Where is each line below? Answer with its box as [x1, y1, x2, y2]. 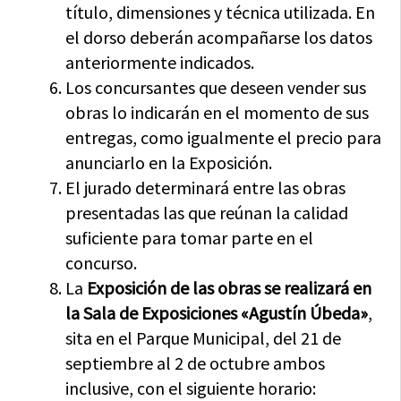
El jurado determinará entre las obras [65, 176, 346, 200]
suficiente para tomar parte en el [65, 226, 314, 250]
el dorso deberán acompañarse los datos [65, 26, 373, 49]
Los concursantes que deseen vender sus [65, 76, 367, 99]
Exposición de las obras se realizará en [87, 277, 372, 300]
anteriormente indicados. [65, 51, 255, 74]
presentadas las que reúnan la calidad [65, 201, 349, 225]
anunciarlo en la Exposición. [65, 151, 273, 175]
